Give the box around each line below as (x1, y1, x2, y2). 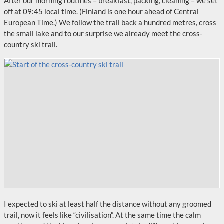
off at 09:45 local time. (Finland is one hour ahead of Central (4, 7, 199, 16)
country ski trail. (4, 40, 57, 49)
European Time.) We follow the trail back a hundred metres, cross (4, 18, 216, 27)
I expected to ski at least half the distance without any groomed (4, 199, 211, 208)
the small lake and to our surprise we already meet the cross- (4, 29, 202, 38)
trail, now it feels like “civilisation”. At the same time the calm (4, 210, 201, 219)
